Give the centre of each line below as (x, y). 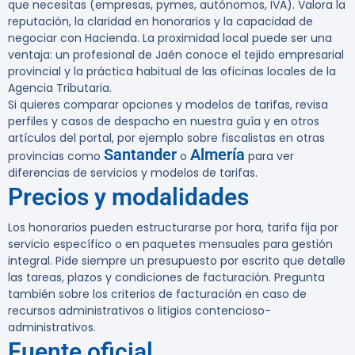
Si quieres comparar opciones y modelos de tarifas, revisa (168, 105)
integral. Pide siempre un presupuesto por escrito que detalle (177, 261)
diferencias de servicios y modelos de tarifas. (133, 173)
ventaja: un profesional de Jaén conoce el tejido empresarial (176, 55)
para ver (269, 157)
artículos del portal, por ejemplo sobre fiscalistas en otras (166, 138)
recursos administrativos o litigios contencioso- (139, 311)
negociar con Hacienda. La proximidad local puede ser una (170, 38)
